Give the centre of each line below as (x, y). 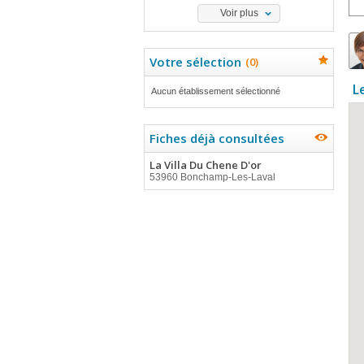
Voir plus (239, 13)
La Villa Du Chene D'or (206, 165)
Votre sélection (195, 62)
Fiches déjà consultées (217, 138)
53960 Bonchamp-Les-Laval (212, 177)
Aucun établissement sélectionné (216, 91)
